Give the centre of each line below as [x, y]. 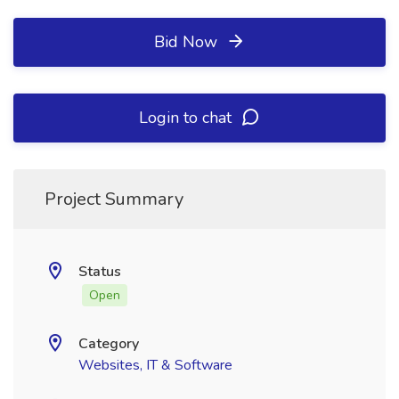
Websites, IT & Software [155, 365]
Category [109, 344]
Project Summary [114, 199]
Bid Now [187, 42]
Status [100, 272]
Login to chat [187, 118]
